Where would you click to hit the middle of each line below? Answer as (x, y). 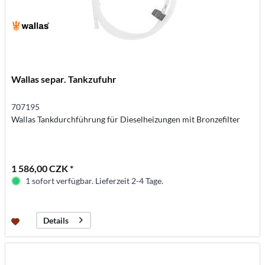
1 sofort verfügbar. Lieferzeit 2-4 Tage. (95, 180)
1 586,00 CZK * (43, 168)
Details (56, 220)
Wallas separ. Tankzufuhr (64, 79)
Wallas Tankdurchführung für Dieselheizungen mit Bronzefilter (126, 119)
